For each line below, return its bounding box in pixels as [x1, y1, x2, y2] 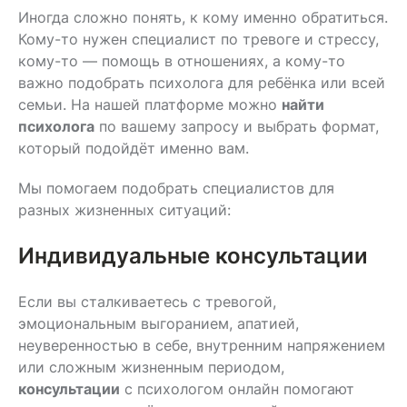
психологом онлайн [137, 379, 279, 398]
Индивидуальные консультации [18, 242, 368, 269]
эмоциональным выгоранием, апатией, [18, 313, 299, 333]
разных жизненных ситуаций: [18, 200, 231, 219]
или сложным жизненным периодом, [18, 357, 284, 376]
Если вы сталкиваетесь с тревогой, [18, 292, 276, 311]
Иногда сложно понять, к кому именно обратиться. [18, 7, 388, 26]
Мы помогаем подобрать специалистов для [18, 178, 334, 197]
